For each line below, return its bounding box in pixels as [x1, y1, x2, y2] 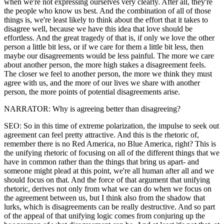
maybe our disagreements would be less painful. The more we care [4, 51, 214, 60]
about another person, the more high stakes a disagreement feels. [4, 60, 206, 69]
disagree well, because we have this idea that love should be [4, 24, 192, 33]
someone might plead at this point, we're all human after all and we [4, 166, 214, 175]
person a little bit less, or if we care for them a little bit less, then [4, 42, 203, 51]
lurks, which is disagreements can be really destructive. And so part [4, 202, 215, 211]
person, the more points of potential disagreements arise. [4, 87, 180, 96]
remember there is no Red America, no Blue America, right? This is [4, 139, 216, 148]
